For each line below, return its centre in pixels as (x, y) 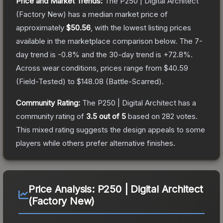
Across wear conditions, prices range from (90, 68)
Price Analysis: (63, 189)
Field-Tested (41, 81)
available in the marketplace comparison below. (97, 41)
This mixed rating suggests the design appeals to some (111, 129)
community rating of (51, 116)
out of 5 (111, 116)
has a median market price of (117, 14)
